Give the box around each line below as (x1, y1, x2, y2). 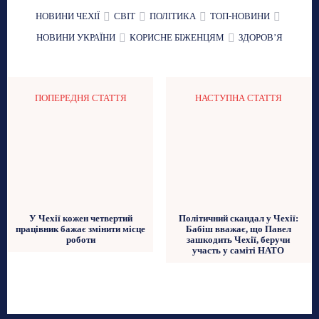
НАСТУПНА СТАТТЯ (194, 92, 282, 103)
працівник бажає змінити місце (16, 224, 146, 235)
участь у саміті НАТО (192, 245, 285, 256)
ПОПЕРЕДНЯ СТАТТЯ (34, 92, 127, 103)
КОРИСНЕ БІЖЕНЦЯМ (130, 31, 224, 43)
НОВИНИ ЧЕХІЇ (35, 10, 100, 21)
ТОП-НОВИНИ (209, 10, 270, 21)
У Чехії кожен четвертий (28, 213, 132, 224)
